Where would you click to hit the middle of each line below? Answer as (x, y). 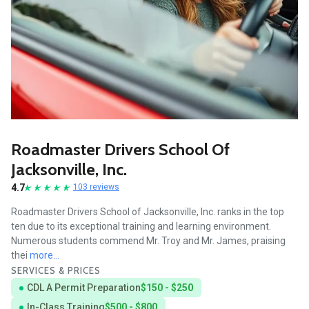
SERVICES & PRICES (56, 270)
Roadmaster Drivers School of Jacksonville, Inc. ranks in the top (148, 211)
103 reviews (96, 187)
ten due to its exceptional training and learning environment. (141, 226)
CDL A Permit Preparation (84, 287)
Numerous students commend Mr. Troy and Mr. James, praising (148, 240)
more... (44, 255)
